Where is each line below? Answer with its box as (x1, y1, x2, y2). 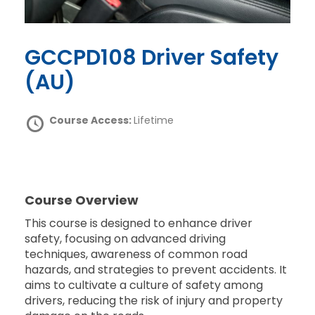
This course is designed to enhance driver (25, 215, 252, 232)
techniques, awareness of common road (25, 246, 247, 263)
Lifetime (134, 113, 174, 128)
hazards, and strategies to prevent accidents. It (25, 262, 287, 278)
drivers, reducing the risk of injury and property (25, 292, 283, 309)
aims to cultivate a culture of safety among (25, 277, 263, 294)
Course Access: (49, 113, 134, 128)
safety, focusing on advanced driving (25, 231, 226, 247)
